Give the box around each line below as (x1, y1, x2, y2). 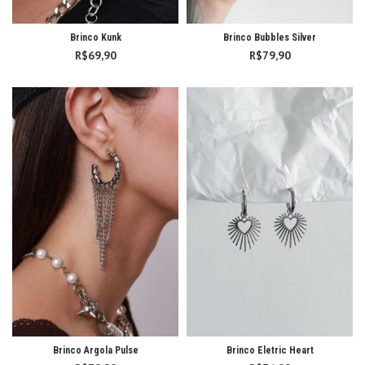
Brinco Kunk (69, 32, 121, 43)
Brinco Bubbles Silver (223, 32, 316, 43)
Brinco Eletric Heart (226, 345, 314, 356)
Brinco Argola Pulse (52, 345, 139, 356)
